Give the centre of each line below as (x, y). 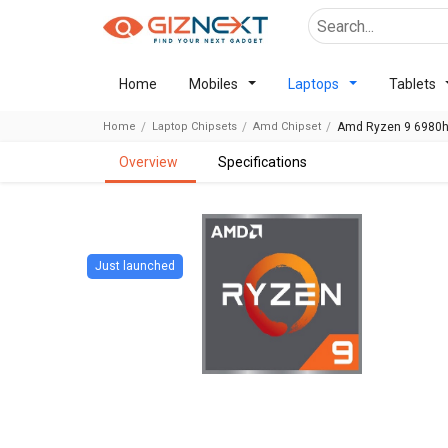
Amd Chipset (287, 126)
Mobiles (213, 84)
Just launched (135, 266)
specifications (267, 162)
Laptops (313, 84)
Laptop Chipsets (194, 126)
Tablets (412, 84)
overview (153, 162)
